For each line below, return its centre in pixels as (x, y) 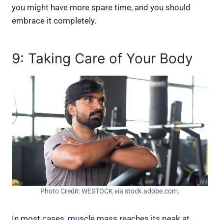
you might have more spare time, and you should (101, 7)
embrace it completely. (55, 20)
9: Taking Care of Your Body (102, 58)
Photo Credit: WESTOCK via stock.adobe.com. (110, 191)
